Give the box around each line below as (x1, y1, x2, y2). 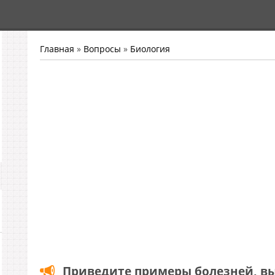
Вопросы (83, 43, 121, 55)
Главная (39, 43, 74, 55)
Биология (130, 43, 170, 55)
